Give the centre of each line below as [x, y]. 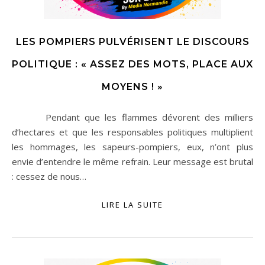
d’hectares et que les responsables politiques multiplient [132, 132]
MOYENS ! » [132, 87]
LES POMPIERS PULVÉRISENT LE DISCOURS [132, 42]
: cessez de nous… [49, 176]
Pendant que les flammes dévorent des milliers [32, 117]
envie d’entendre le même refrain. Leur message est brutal [132, 161]
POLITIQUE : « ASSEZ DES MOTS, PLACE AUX [132, 64]
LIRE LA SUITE [132, 205]
